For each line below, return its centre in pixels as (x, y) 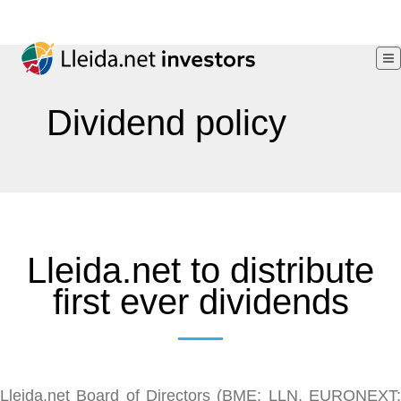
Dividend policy (167, 123)
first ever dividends (200, 302)
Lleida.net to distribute (200, 270)
